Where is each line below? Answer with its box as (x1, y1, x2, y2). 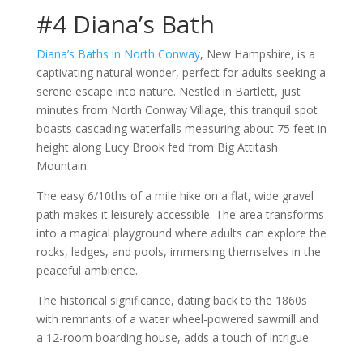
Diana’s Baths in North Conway (36, 46, 200, 62)
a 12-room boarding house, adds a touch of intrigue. (36, 330, 314, 345)
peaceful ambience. (36, 263, 141, 278)
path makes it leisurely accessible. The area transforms (36, 207, 324, 222)
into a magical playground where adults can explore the (36, 225, 327, 241)
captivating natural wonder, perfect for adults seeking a (36, 65, 326, 80)
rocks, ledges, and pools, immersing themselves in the (36, 244, 321, 259)
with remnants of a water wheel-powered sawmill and (36, 311, 318, 327)
